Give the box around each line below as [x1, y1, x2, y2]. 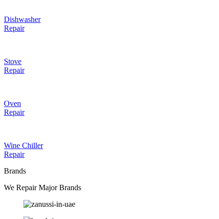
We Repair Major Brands [4, 183, 81, 192]
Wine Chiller [4, 141, 43, 150]
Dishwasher [4, 15, 41, 23]
